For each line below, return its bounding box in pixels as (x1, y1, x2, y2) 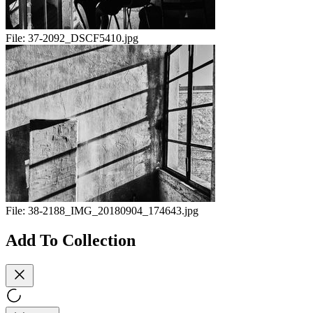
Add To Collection (6, 231, 136, 249)
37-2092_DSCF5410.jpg (28, 32, 138, 45)
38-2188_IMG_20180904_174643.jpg (28, 205, 198, 217)
